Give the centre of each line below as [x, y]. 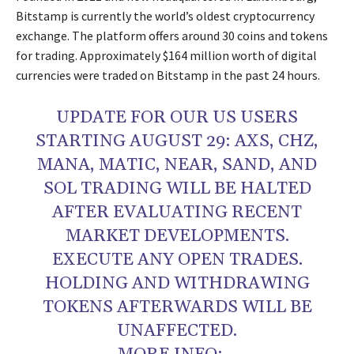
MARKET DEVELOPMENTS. [177, 237]
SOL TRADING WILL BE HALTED [177, 189]
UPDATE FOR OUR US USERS [177, 118]
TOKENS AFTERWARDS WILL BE [177, 308]
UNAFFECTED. [177, 331]
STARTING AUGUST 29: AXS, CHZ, [177, 142]
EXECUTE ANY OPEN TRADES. [177, 260]
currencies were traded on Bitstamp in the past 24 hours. [168, 75]
